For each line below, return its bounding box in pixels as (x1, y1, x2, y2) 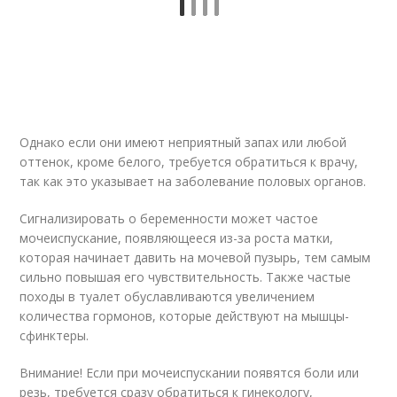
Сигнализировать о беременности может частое (19, 210, 319, 227)
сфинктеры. (19, 327, 90, 344)
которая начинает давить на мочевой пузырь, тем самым (19, 249, 371, 266)
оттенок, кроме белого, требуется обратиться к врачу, (19, 153, 359, 170)
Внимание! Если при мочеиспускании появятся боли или (19, 364, 360, 381)
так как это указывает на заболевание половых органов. (19, 173, 367, 190)
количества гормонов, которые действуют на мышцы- (19, 307, 350, 324)
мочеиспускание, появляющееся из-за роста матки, (19, 230, 334, 246)
